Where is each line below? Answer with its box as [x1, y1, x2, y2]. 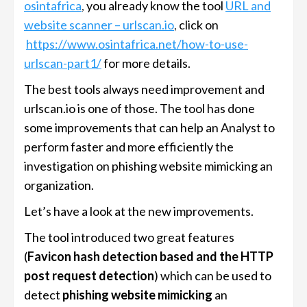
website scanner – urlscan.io [24, 17, 174, 32]
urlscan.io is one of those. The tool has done [24, 101, 255, 116]
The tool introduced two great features [24, 230, 234, 245]
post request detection [24, 268, 154, 283]
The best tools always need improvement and [24, 82, 265, 97]
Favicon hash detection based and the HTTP [27, 249, 273, 264]
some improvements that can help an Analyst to [24, 120, 275, 135]
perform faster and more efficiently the [24, 139, 234, 154]
